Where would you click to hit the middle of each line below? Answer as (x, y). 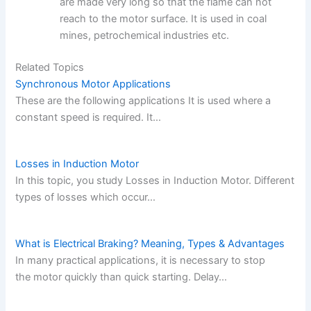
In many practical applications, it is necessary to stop (141, 261)
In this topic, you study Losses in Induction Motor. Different (155, 180)
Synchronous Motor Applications (93, 84)
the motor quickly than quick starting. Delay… (121, 277)
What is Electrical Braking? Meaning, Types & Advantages (150, 244)
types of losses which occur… (86, 197)
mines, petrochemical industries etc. (145, 35)
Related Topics (50, 67)
